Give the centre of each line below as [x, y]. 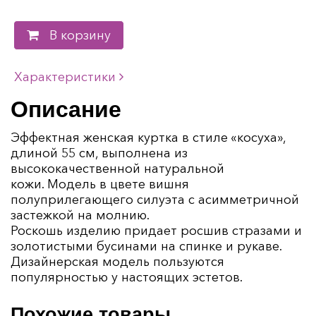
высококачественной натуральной [117, 169]
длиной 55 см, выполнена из [99, 153]
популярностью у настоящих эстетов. [127, 278]
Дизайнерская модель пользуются [117, 262]
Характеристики [67, 77]
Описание [66, 110]
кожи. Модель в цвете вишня [100, 184]
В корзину [80, 36]
